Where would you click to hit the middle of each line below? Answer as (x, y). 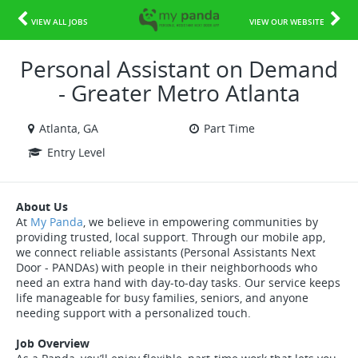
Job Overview (53, 343)
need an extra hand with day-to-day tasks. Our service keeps (178, 282)
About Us (42, 207)
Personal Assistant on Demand (179, 69)
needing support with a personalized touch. (133, 313)
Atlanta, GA (69, 128)
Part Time (229, 128)
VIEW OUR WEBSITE (287, 22)
